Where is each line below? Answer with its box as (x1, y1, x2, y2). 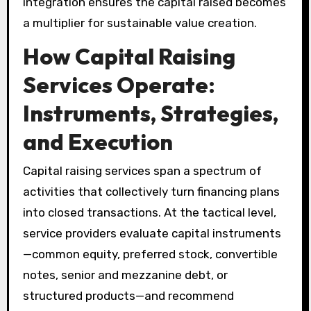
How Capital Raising (22, 42, 235, 70)
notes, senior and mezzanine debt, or (22, 268, 228, 283)
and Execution (22, 127, 173, 155)
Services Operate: (22, 70, 215, 99)
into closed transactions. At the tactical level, (22, 205, 276, 220)
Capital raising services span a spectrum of (22, 164, 262, 178)
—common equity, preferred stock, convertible (22, 247, 278, 262)
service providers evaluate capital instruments (22, 226, 281, 241)
